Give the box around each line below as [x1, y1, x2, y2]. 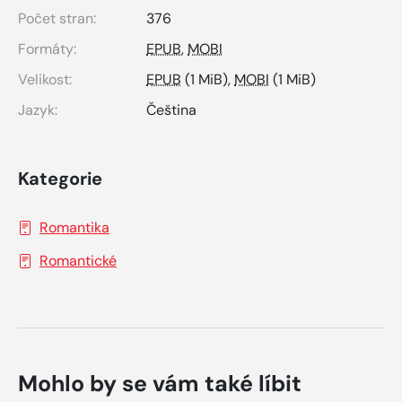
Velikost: [18, 69, 72, 89]
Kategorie [18, 166, 102, 190]
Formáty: [18, 39, 76, 58]
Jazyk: [18, 100, 57, 119]
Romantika [39, 217, 109, 237]
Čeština [146, 100, 197, 119]
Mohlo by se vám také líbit [18, 368, 301, 398]
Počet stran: [18, 8, 96, 28]
